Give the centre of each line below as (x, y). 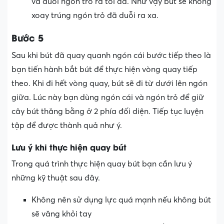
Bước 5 (27, 37)
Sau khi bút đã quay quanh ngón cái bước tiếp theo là (111, 55)
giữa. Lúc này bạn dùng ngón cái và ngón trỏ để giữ (108, 97)
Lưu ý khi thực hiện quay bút (69, 146)
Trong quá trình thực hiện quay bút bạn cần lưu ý (102, 164)
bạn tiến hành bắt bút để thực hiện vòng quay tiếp (104, 69)
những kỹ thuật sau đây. (56, 178)
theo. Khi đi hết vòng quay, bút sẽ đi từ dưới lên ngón (109, 83)
